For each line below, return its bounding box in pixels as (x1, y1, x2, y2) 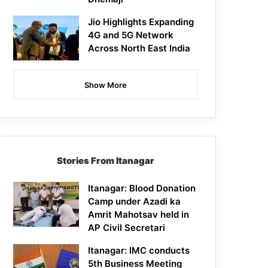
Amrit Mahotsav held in (88, 209, 190, 221)
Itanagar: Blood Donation (88, 182, 196, 194)
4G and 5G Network (88, 29, 174, 41)
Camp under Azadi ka (88, 196, 181, 208)
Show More (84, 80, 127, 90)
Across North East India (88, 42, 191, 54)
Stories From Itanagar (56, 155, 154, 167)
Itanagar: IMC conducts (88, 245, 190, 257)
